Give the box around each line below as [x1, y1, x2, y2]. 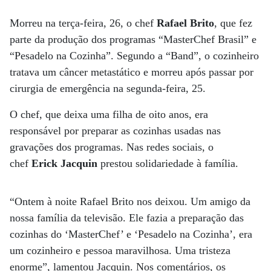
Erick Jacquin [31, 157, 100, 169]
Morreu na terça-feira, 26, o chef [10, 17, 157, 29]
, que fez [214, 17, 252, 29]
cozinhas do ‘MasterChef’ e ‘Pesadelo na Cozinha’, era [10, 228, 252, 240]
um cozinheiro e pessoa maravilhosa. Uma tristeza [10, 244, 230, 256]
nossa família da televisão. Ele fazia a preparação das [10, 212, 244, 224]
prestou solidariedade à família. [100, 157, 238, 169]
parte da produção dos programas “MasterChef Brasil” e [10, 33, 256, 45]
